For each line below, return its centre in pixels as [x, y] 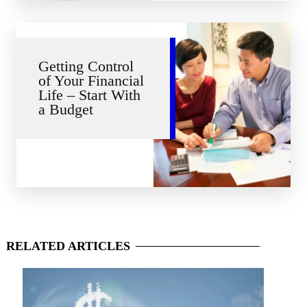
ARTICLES [98, 246]
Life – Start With [89, 95]
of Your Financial [91, 81]
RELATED [36, 246]
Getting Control [86, 66]
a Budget [66, 109]
